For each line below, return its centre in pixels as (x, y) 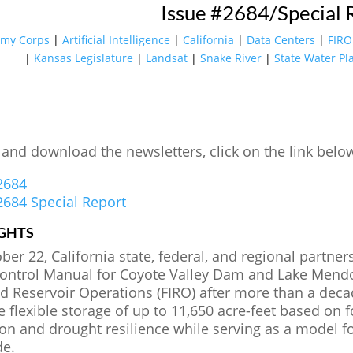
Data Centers (281, 39)
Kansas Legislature (84, 58)
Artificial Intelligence (116, 39)
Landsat (167, 58)
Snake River (231, 58)
